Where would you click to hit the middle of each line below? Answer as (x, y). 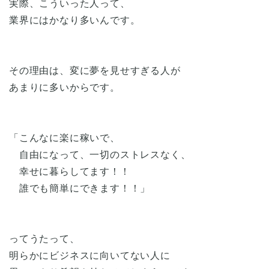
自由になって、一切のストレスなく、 (100, 154)
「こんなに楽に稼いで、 (65, 138)
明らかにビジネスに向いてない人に (90, 255)
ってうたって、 (44, 238)
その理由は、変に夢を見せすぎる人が (95, 70)
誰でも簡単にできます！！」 (80, 188)
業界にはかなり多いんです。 (75, 20)
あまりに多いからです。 (65, 87)
